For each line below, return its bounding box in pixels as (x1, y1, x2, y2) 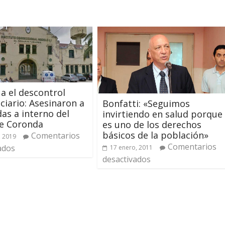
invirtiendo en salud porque (102, 107, 222, 120)
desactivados (102, 153, 151, 165)
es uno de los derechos (102, 118, 201, 131)
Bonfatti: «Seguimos (102, 97, 190, 109)
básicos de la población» (102, 129, 208, 141)
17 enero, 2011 (110, 143, 153, 152)
